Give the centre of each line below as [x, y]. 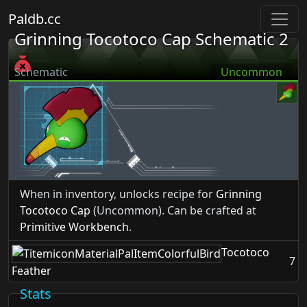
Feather [32, 270]
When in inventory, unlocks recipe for [118, 194]
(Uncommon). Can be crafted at [173, 210]
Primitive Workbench [74, 227]
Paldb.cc [35, 19]
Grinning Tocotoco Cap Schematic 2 [151, 39]
